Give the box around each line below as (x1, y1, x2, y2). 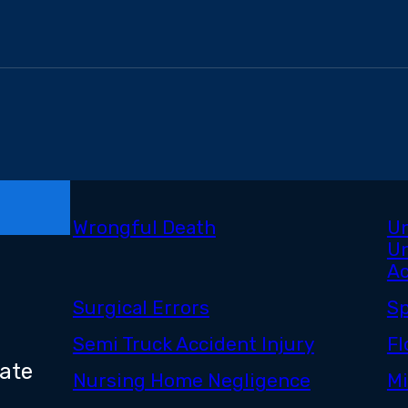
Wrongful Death (72, 217, 216, 240)
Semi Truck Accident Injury (72, 333, 314, 356)
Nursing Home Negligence (72, 370, 311, 393)
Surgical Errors (72, 297, 209, 320)
